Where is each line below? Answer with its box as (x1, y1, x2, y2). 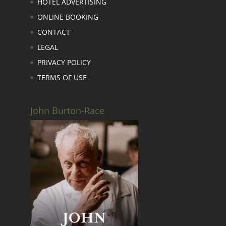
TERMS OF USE (37, 73, 87, 83)
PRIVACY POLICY (37, 58, 91, 68)
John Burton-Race (30, 104, 104, 117)
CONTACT (37, 27, 70, 37)
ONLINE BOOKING (37, 12, 98, 22)
